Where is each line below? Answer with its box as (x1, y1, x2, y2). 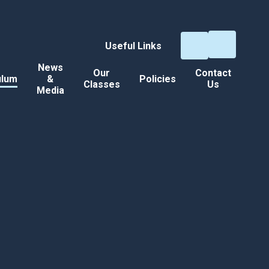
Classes (83, 79, 120, 91)
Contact (195, 67, 231, 79)
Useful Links (104, 40, 162, 52)
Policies (139, 73, 176, 85)
